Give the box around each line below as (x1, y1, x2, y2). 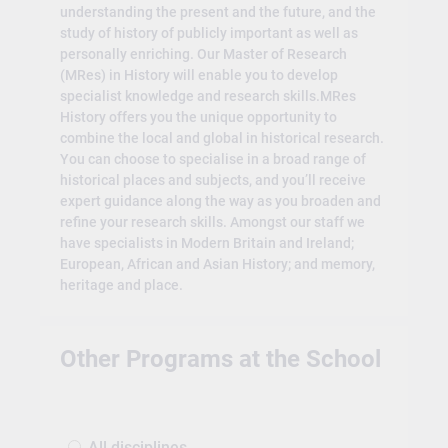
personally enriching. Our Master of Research (59, 46, 347, 63)
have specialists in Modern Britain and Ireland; (59, 235, 354, 252)
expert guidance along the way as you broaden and (59, 193, 381, 210)
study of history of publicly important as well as (59, 25, 358, 42)
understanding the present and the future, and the (59, 4, 376, 21)
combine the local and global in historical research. (59, 130, 384, 147)
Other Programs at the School (59, 344, 381, 373)
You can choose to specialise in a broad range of (59, 151, 366, 168)
